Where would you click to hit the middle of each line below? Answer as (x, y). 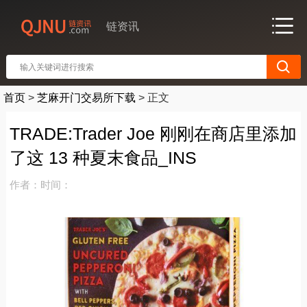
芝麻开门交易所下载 (86, 98)
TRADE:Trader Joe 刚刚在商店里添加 (153, 134)
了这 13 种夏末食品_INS (103, 158)
